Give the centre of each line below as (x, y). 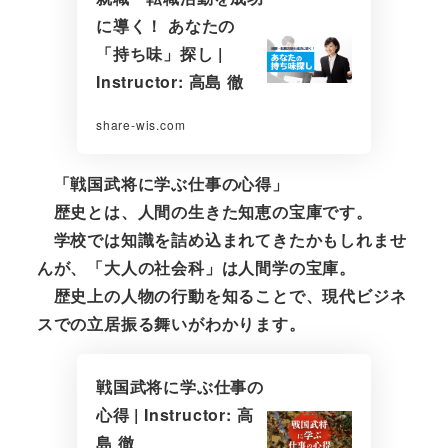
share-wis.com (140, 125)
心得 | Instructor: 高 (174, 415)
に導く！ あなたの (165, 26)
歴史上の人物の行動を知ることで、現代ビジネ (221, 296)
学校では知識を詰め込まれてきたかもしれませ (221, 240)
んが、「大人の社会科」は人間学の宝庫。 (196, 268)
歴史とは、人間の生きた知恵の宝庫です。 (204, 212)
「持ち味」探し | (159, 54)
